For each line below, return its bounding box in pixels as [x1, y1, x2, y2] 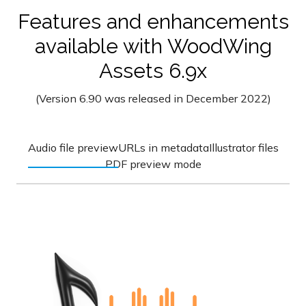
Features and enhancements [17, 10, 289, 34]
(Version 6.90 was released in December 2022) [35, 92, 271, 106]
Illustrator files [208, 141, 279, 155]
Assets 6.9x [99, 59, 207, 83]
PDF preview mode [105, 157, 201, 171]
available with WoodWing [34, 34, 272, 59]
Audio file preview [27, 141, 118, 155]
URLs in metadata [117, 141, 209, 155]
